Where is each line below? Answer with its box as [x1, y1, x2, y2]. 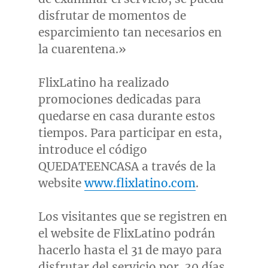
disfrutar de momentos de [38, 8, 186, 23]
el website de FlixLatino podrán [38, 226, 215, 240]
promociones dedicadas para [38, 92, 201, 106]
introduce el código [38, 142, 147, 157]
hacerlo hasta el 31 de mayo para [38, 242, 222, 257]
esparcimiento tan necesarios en [38, 25, 222, 39]
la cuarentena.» [38, 41, 126, 56]
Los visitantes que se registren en [38, 209, 227, 224]
